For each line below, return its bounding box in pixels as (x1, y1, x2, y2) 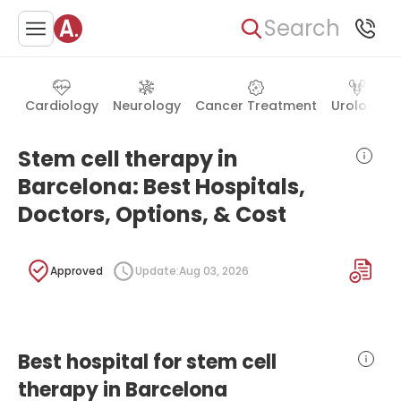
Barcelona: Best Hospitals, (18, 172, 305, 201)
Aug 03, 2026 (179, 263, 249, 278)
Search (264, 13, 340, 43)
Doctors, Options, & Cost (18, 200, 286, 229)
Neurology (113, 97, 181, 115)
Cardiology (25, 97, 98, 115)
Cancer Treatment (195, 97, 317, 115)
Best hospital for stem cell (18, 348, 277, 376)
